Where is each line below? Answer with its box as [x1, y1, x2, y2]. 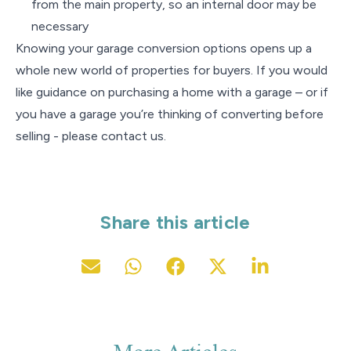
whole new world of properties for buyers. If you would [16, 63, 327, 78]
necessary [31, 19, 89, 34]
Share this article [100, 211, 251, 233]
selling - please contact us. [16, 128, 166, 143]
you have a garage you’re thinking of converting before [16, 107, 324, 121]
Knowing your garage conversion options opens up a [16, 41, 312, 56]
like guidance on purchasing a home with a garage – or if [16, 85, 328, 100]
